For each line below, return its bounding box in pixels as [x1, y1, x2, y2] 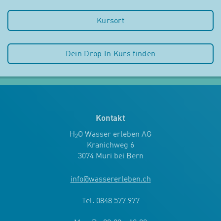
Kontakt [96, 114, 125, 123]
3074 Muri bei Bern [77, 152, 144, 161]
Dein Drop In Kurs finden [65, 50, 156, 59]
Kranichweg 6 [87, 142, 134, 150]
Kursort [96, 17, 125, 25]
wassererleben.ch [88, 176, 151, 184]
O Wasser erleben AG [78, 131, 151, 139]
